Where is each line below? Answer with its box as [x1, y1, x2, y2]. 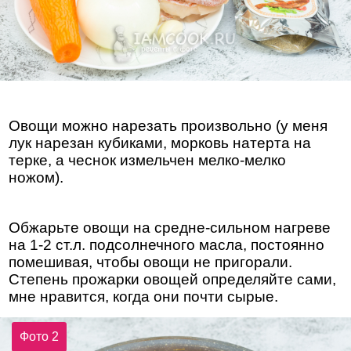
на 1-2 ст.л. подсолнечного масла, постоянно [9, 236, 325, 253]
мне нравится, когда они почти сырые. [9, 288, 279, 305]
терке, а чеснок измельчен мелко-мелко [9, 151, 287, 168]
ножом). [9, 168, 64, 186]
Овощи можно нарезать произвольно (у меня [9, 117, 328, 134]
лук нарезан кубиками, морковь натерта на [9, 134, 312, 151]
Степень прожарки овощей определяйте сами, [9, 270, 337, 288]
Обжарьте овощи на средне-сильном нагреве [9, 219, 331, 236]
